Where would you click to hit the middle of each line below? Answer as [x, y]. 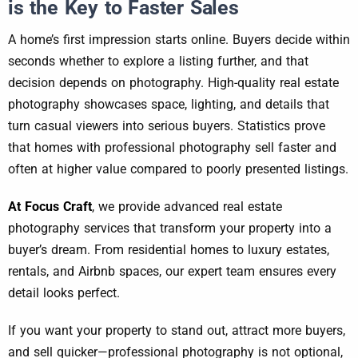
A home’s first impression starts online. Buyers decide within [179, 40]
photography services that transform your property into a [170, 229]
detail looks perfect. [64, 293]
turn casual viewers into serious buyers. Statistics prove [167, 126]
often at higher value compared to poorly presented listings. [178, 169]
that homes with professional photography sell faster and [172, 148]
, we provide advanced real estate [187, 207]
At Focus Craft [50, 207]
